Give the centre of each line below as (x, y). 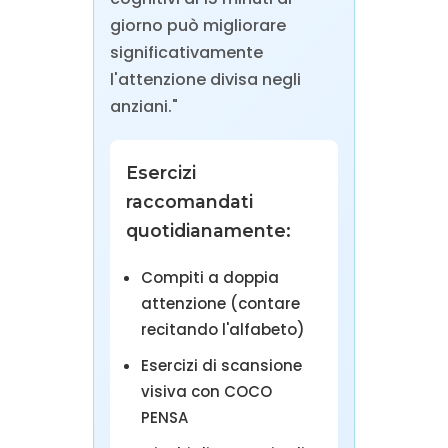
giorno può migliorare (197, 26)
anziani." (143, 107)
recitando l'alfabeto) (222, 330)
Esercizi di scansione (221, 366)
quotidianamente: (208, 231)
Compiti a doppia (209, 278)
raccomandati (189, 202)
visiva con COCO (206, 392)
